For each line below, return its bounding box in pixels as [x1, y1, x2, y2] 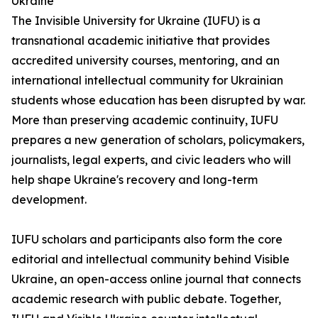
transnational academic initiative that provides [11, 33, 270, 48]
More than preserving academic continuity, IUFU [11, 113, 278, 127]
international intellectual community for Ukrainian [11, 73, 283, 87]
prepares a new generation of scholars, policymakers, [11, 133, 305, 147]
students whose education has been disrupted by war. [11, 93, 305, 107]
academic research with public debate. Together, [11, 292, 281, 306]
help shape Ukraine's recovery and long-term [11, 172, 258, 187]
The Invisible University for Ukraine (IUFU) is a [11, 13, 261, 28]
